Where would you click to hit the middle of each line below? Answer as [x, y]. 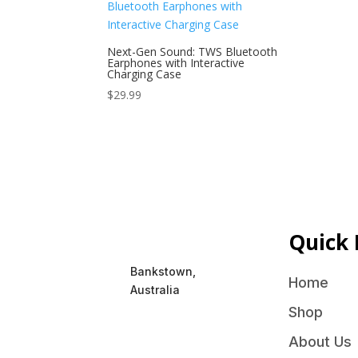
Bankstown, [163, 271]
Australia [155, 289]
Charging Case [145, 74]
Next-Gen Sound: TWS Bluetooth [193, 52]
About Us [320, 342]
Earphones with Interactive [176, 63]
